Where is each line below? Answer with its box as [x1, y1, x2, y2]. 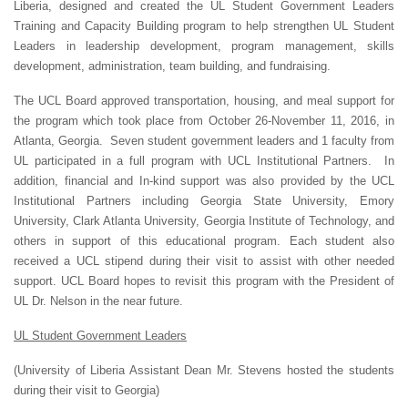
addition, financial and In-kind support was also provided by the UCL [14, 173, 394, 188]
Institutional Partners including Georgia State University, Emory [14, 193, 394, 208]
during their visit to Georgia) [14, 382, 159, 397]
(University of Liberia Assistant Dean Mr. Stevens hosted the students [14, 362, 394, 377]
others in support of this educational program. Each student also [14, 233, 394, 248]
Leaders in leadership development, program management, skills [14, 38, 394, 53]
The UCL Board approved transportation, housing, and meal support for [14, 93, 394, 107]
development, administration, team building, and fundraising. [14, 58, 331, 73]
